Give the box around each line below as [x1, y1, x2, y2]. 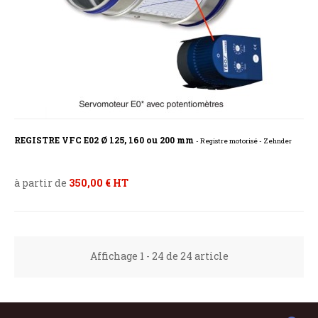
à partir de [14, 176, 69, 190]
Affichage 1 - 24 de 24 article [89, 249, 229, 263]
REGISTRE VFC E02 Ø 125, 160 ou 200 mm [14, 134, 196, 146]
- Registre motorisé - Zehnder [196, 136, 292, 146]
